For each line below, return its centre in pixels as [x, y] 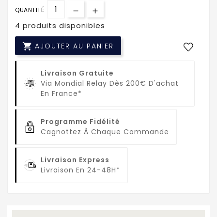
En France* [61, 94]
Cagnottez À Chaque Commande [105, 132]
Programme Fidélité [80, 122]
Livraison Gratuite [77, 73]
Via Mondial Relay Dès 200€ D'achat [110, 84]
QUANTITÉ [30, 10]
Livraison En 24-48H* [80, 170]
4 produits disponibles [60, 26]
